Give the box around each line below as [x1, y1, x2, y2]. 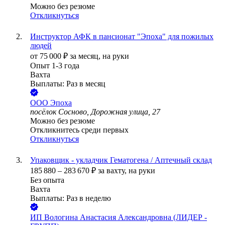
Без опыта [30, 176, 64, 185]
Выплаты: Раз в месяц [30, 79, 105, 88]
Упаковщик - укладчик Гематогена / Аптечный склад [30, 156, 212, 165]
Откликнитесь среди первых [30, 126, 129, 135]
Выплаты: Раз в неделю [30, 194, 111, 203]
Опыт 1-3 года [30, 61, 79, 70]
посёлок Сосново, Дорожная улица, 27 [30, 107, 160, 117]
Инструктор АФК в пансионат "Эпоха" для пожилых [30, 32, 213, 41]
